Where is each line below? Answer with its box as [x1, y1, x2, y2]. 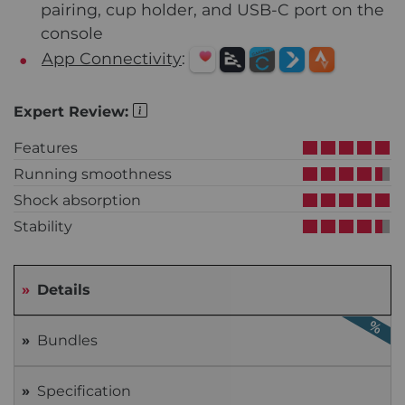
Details [37, 281, 90, 299]
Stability [14, 218, 72, 236]
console [41, 23, 103, 42]
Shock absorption [14, 192, 141, 210]
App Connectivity [42, 48, 183, 68]
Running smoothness [14, 165, 172, 184]
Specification [37, 382, 131, 400]
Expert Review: [14, 103, 133, 121]
